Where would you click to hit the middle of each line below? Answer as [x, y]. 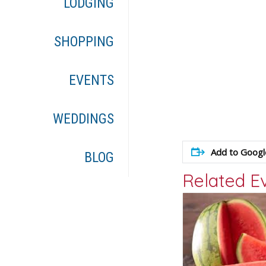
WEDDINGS [84, 119]
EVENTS [92, 80]
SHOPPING [84, 42]
